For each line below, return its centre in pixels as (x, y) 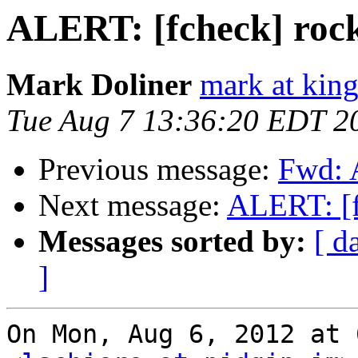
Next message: (133, 205)
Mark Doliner (99, 85)
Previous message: (158, 169)
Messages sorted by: (172, 241)
